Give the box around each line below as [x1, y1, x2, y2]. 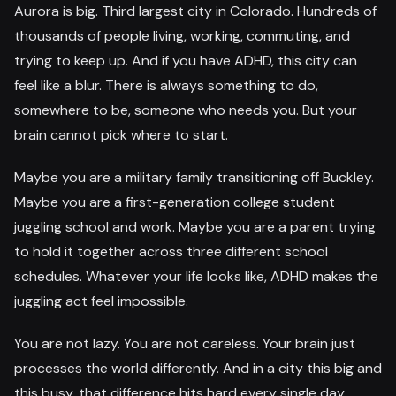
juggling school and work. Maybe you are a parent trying [14, 217, 376, 236]
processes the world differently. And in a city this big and [14, 358, 382, 377]
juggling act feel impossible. [14, 291, 188, 310]
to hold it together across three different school [14, 241, 328, 261]
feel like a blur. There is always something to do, [14, 75, 318, 95]
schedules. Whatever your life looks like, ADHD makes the [14, 266, 378, 286]
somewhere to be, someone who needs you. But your [14, 100, 357, 119]
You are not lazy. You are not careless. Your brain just [14, 333, 355, 353]
